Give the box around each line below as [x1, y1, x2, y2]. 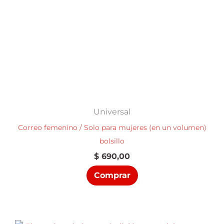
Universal [93, 106, 130, 116]
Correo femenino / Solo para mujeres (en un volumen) [17, 123, 206, 132]
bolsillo [99, 137, 124, 145]
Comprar [93, 170, 130, 180]
